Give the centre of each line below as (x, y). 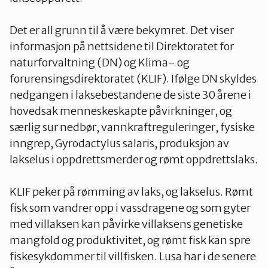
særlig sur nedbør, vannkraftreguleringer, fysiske (132, 127)
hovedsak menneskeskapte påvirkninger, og (121, 111)
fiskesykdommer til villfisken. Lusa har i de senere (133, 256)
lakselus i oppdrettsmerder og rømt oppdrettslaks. (134, 159)
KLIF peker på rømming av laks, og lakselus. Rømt (131, 191)
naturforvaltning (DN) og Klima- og (100, 62)
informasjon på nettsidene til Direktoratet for (122, 46)
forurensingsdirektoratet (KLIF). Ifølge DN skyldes (133, 78)
